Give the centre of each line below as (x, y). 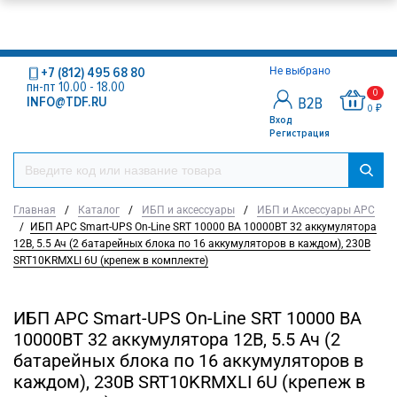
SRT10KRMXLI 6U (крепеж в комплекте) (111, 261)
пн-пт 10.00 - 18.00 (76, 87)
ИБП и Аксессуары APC (316, 210)
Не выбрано (301, 71)
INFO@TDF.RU (67, 102)
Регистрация (300, 133)
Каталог (99, 210)
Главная (35, 210)
